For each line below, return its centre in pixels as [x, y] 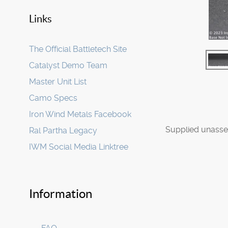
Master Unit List [58, 82]
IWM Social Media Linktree [79, 147]
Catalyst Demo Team [68, 65]
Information [61, 194]
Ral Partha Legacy [63, 131]
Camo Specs [53, 98]
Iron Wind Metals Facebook [80, 114]
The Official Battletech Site [78, 49]
